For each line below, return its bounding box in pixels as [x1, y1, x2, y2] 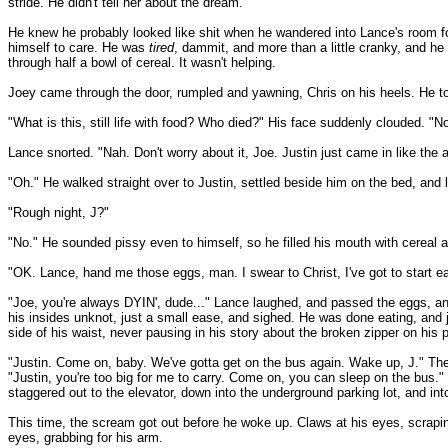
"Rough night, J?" [8, 205, 109, 220]
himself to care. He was [8, 40, 149, 55]
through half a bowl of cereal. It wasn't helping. [8, 55, 276, 70]
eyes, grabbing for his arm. [8, 430, 163, 445]
